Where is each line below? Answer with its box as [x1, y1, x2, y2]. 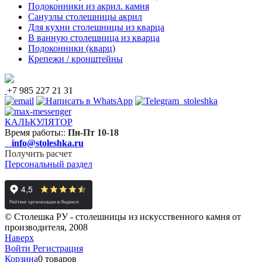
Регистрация [33, 243, 83, 253]
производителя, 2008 [5, 222, 88, 232]
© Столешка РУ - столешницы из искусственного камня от [5, 211, 241, 222]
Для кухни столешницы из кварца [28, 22, 164, 32]
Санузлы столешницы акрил [28, 11, 142, 22]
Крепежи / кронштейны [28, 53, 123, 64]
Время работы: [5, 127, 63, 137]
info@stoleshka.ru [12, 137, 84, 148]
